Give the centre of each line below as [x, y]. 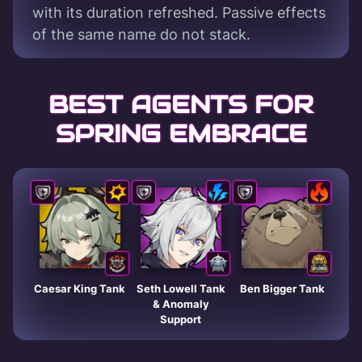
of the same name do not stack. [141, 35]
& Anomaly [181, 304]
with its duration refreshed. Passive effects [179, 13]
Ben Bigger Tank [282, 289]
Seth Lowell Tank [181, 289]
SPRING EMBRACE [181, 134]
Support [181, 320]
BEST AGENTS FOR [181, 105]
